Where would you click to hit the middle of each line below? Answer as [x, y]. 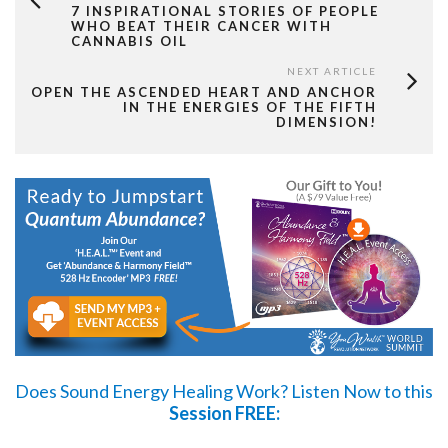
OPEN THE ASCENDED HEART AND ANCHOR [204, 92]
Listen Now [336, 390]
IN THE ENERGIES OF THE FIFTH [250, 107]
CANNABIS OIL [129, 41]
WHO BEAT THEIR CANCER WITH [201, 26]
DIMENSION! [326, 122]
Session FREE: [224, 412]
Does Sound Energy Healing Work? [153, 390]
